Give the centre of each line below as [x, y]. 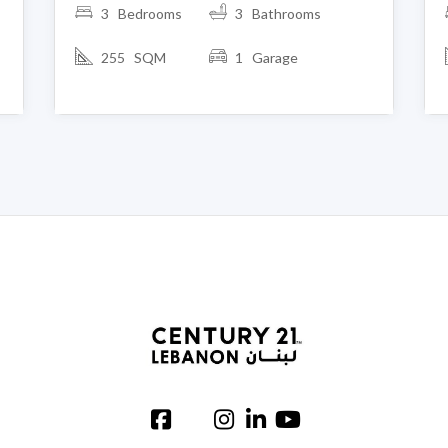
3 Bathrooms [277, 13]
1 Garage [266, 57]
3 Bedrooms [141, 13]
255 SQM [133, 57]
